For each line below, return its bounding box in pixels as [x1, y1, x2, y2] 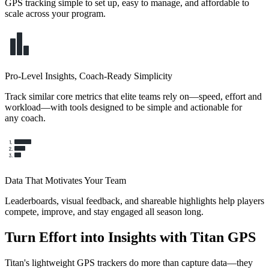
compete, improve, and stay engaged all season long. [5, 206, 204, 217]
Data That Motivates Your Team [5, 175, 126, 186]
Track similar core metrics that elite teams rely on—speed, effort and [5, 91, 262, 101]
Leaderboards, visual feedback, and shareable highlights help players [5, 195, 264, 206]
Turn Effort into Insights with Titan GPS [5, 229, 256, 245]
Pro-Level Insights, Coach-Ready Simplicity [5, 70, 172, 81]
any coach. [5, 112, 46, 123]
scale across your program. [5, 8, 106, 19]
